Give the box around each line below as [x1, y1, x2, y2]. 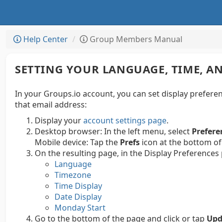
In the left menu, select [102, 126, 192, 137]
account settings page [83, 115, 166, 126]
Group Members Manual [88, 34, 182, 45]
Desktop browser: [35, 126, 102, 137]
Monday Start [55, 202, 106, 213]
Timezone [55, 169, 91, 180]
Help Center [21, 34, 68, 45]
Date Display [55, 191, 102, 202]
